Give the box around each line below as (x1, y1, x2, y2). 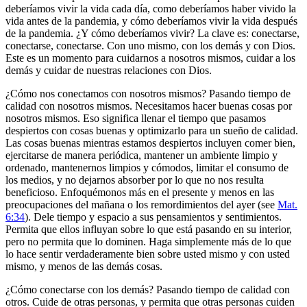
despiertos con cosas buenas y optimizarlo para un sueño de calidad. (5, 125, 298, 137)
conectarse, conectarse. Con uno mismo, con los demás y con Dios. (5, 40, 295, 52)
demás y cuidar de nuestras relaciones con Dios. (5, 64, 212, 77)
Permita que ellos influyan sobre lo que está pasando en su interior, (5, 223, 292, 236)
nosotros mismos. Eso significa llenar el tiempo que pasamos (5, 112, 266, 125)
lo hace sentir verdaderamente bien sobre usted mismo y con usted (5, 248, 290, 260)
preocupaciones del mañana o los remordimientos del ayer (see (5, 199, 278, 211)
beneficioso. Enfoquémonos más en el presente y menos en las (5, 186, 274, 199)
